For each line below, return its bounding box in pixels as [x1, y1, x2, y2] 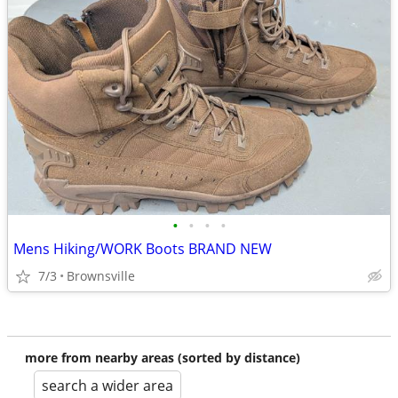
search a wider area [42, 376, 173, 395]
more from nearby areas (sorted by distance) [25, 349, 300, 366]
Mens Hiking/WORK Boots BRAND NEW [13, 239, 272, 259]
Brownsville [67, 267, 135, 284]
